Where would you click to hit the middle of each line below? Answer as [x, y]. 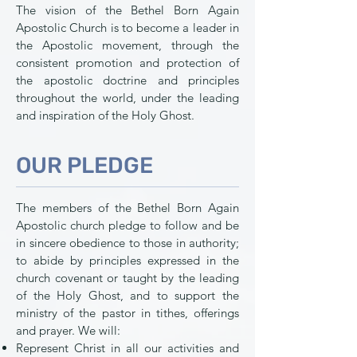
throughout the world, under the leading [127, 98]
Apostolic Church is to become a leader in [127, 27]
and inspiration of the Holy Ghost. [105, 115]
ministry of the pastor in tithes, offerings [127, 313]
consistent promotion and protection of [127, 63]
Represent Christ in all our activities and [127, 348]
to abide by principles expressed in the [127, 260]
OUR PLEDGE [84, 165]
